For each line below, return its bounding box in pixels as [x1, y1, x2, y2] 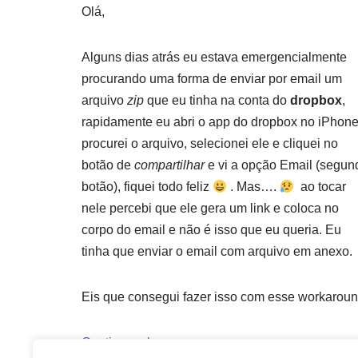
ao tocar [294, 180, 347, 193]
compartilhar [134, 158, 205, 172]
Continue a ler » [82, 336, 172, 349]
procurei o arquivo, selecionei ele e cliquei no [82, 137, 338, 150]
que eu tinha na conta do [144, 93, 290, 107]
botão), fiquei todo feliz [82, 180, 213, 193]
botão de [82, 158, 134, 172]
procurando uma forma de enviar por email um [82, 72, 342, 86]
